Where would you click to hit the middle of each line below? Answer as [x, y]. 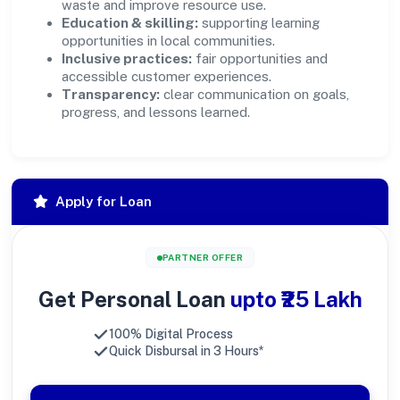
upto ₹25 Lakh [296, 299]
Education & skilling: [130, 23]
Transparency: [111, 94]
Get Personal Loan [134, 299]
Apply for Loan [104, 201]
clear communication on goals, [254, 94]
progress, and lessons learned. [156, 112]
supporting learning [259, 23]
